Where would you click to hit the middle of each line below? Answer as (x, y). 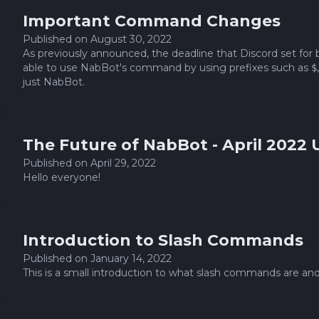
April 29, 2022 (123, 163)
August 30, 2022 (131, 39)
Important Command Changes (152, 21)
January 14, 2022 (131, 258)
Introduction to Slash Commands (163, 240)
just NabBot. (54, 82)
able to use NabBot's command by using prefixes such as (167, 68)
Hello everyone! (62, 177)
